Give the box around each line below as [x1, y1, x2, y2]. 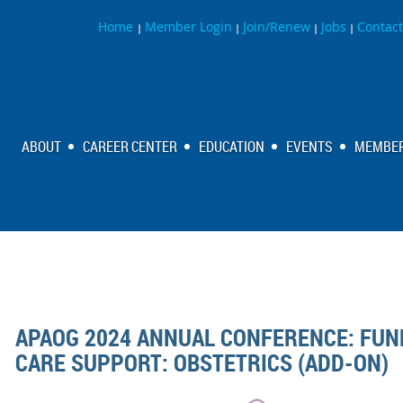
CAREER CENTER [83, 137, 177, 157]
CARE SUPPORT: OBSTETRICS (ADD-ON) [15, 346, 389, 379]
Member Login [145, 18, 232, 35]
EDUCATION [199, 137, 264, 157]
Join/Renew [243, 18, 310, 35]
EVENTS [286, 137, 333, 157]
